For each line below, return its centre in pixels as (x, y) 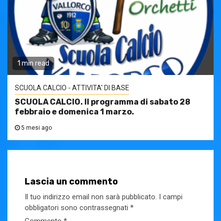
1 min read (33, 64)
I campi (171, 197)
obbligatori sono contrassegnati (77, 208)
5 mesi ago (36, 128)
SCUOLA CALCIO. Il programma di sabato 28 (103, 102)
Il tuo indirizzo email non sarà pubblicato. (91, 197)
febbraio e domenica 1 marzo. (74, 112)
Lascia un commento (71, 182)
